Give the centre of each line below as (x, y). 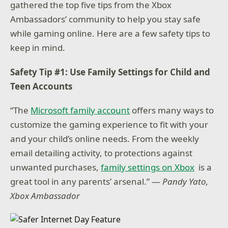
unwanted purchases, (56, 167)
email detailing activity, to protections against (102, 153)
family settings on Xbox (148, 167)
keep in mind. (38, 48)
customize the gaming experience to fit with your (109, 125)
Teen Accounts (41, 86)
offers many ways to (172, 110)
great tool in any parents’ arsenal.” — (87, 182)
